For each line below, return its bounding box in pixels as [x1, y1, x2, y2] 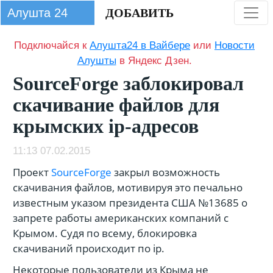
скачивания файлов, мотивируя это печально [13, 180, 243, 194]
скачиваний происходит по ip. [13, 241, 165, 255]
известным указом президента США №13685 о [13, 196, 247, 210]
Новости [214, 40, 255, 51]
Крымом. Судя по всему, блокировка [13, 226, 197, 240]
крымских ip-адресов [13, 115, 199, 137]
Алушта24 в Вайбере [90, 40, 191, 51]
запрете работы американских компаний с [13, 211, 229, 225]
